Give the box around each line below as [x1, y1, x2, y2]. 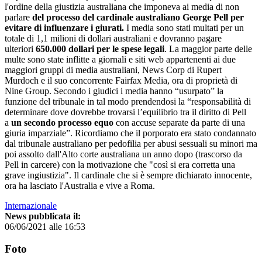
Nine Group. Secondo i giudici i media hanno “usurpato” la [5, 85, 223, 96]
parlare [5, 12, 32, 22]
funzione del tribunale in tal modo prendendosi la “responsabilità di [5, 96, 251, 106]
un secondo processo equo [11, 117, 113, 127]
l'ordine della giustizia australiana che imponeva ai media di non [5, 1, 239, 12]
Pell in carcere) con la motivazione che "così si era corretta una [5, 159, 235, 170]
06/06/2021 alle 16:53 [5, 221, 85, 232]
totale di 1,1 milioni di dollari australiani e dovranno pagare [5, 33, 222, 43]
